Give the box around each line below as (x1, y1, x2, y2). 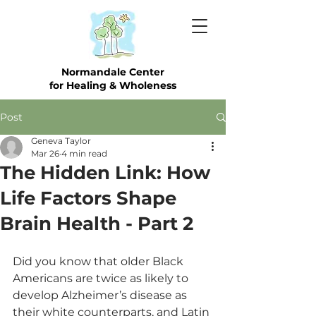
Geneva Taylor (31, 135, 91, 146)
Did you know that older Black (13, 255, 186, 268)
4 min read (61, 148, 107, 159)
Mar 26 (31, 148, 59, 159)
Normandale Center (61, 66, 164, 78)
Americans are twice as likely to (13, 272, 191, 285)
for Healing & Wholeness (49, 79, 176, 92)
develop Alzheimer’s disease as (13, 288, 190, 302)
